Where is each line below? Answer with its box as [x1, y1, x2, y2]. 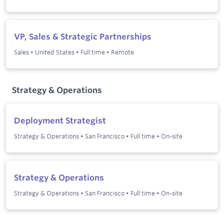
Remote [111, 48, 134, 56]
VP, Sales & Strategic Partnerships [14, 31, 151, 42]
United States [35, 48, 74, 56]
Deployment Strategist [14, 115, 106, 126]
